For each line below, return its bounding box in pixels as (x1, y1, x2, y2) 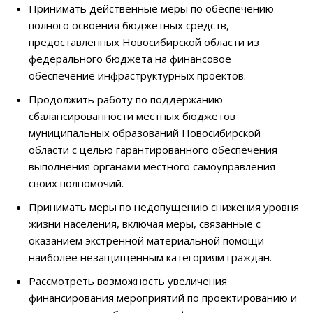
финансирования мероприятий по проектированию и (29, 291, 297, 305)
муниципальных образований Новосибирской (29, 126, 261, 140)
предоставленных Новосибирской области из (29, 35, 259, 50)
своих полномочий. (29, 176, 124, 191)
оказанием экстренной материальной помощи (29, 233, 264, 248)
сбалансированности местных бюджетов (29, 109, 235, 124)
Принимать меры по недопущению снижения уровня (29, 200, 299, 214)
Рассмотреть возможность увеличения (29, 274, 227, 289)
